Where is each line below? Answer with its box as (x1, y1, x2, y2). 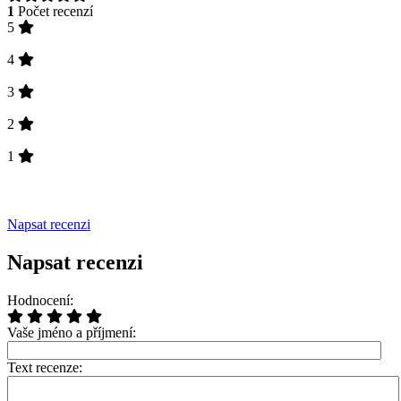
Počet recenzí (14, 4, 93, 20)
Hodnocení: (7, 293, 73, 309)
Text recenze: (7, 360, 82, 376)
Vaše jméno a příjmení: (7, 325, 136, 341)
